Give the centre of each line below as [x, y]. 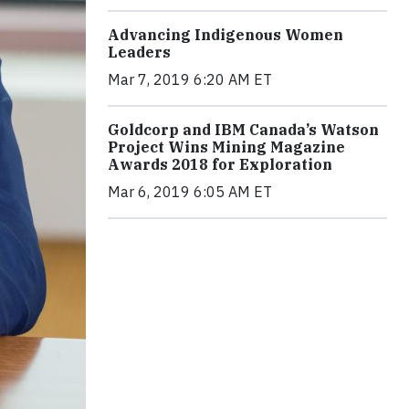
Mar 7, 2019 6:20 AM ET [190, 79]
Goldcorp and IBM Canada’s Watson [243, 129]
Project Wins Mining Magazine [226, 147]
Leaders [139, 52]
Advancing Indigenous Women [225, 34]
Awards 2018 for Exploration [220, 164]
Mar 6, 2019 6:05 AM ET [190, 191]
